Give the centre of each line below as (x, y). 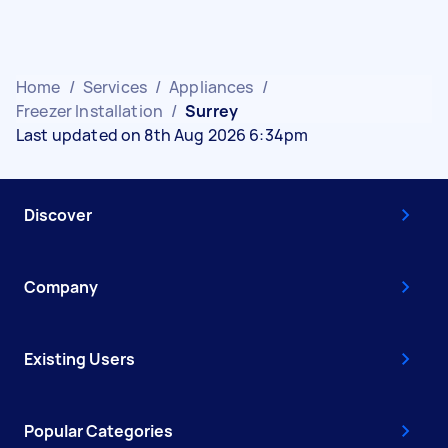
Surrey (212, 111)
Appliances (211, 87)
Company (61, 287)
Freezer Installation (89, 111)
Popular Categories (98, 431)
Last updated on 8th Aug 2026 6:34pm (162, 135)
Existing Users (79, 359)
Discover (58, 215)
